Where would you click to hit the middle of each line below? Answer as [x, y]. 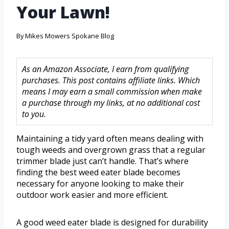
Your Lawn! [63, 12]
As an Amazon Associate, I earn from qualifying [105, 69]
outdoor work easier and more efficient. [92, 195]
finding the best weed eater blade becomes [98, 173]
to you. [34, 114]
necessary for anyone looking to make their [100, 184]
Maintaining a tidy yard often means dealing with [110, 139]
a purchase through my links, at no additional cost [111, 103]
